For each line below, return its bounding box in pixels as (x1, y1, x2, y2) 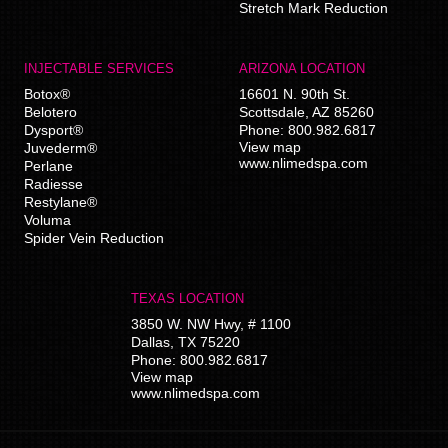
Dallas (131, 333, 171, 350)
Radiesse (23, 175, 83, 192)
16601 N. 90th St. (239, 85, 350, 102)
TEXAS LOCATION (131, 290, 245, 306)
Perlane (23, 157, 73, 174)
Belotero (23, 103, 77, 120)
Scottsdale (239, 103, 305, 120)
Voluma (23, 211, 71, 228)
